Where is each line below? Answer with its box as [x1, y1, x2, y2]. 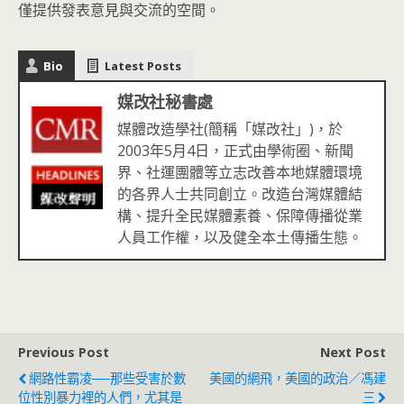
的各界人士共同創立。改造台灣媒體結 [117, 184, 363, 204]
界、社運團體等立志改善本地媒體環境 [117, 162, 363, 182]
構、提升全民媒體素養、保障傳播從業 [117, 206, 363, 225]
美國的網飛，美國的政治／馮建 [209, 370, 386, 387]
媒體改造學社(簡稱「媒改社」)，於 [117, 119, 343, 139]
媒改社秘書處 [117, 89, 213, 113]
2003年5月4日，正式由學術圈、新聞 [117, 141, 353, 161]
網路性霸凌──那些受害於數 [29, 370, 186, 387]
